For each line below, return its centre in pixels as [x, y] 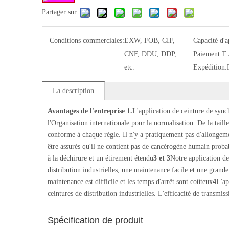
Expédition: [210, 67]
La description [73, 91]
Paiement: [207, 54]
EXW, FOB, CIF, [150, 41]
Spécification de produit [95, 221]
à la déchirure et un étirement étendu [100, 158]
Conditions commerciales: [87, 41]
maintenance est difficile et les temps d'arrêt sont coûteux [130, 182]
